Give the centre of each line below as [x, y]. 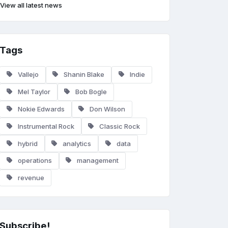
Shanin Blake [83, 75]
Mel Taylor [33, 92]
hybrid [27, 143]
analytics [76, 143]
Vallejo [27, 75]
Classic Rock [119, 126]
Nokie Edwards [40, 109]
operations [34, 161]
